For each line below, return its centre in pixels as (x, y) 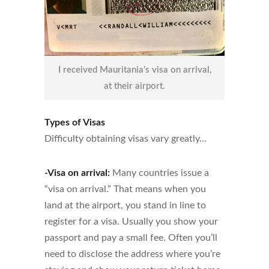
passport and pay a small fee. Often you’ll (131, 238)
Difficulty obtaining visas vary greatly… (125, 139)
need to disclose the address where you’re (132, 254)
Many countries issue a (159, 173)
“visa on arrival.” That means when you (125, 189)
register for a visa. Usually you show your (131, 222)
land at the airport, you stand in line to (125, 205)
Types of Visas (75, 122)
